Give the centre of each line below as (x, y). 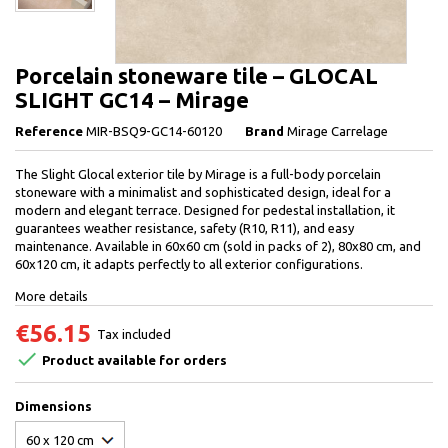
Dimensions (53, 406)
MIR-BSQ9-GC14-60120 (154, 131)
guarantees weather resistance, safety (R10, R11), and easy (184, 228)
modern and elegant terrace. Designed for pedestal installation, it (205, 210)
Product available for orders (133, 360)
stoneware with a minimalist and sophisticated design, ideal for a (203, 192)
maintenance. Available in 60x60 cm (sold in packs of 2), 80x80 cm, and (218, 246)
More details (51, 296)
